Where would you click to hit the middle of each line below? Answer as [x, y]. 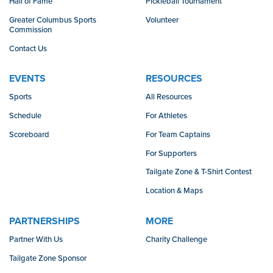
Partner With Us [36, 239]
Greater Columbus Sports [53, 20]
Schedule [25, 116]
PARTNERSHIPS [44, 221]
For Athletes [166, 116]
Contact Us [28, 48]
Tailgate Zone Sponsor [48, 258]
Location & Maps [174, 191]
